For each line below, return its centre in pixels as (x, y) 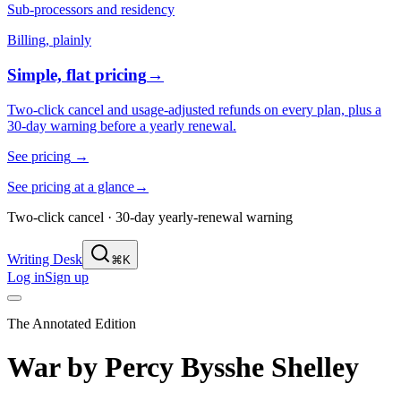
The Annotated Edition (72, 323)
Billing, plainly (49, 40)
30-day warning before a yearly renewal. (122, 125)
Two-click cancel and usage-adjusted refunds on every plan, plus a (194, 109)
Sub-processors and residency (91, 10)
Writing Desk (45, 259)
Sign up (67, 277)
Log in (26, 277)
